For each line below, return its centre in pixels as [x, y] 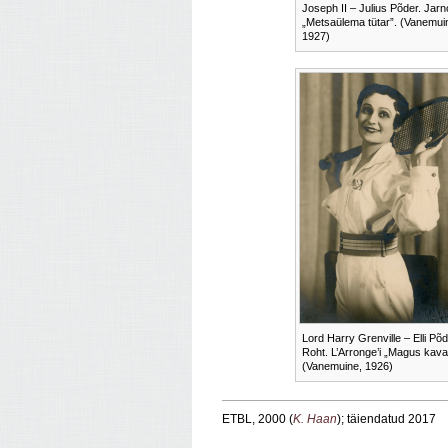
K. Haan [315, 419]
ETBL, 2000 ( [257, 419]
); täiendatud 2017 [386, 419]
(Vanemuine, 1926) [347, 365]
